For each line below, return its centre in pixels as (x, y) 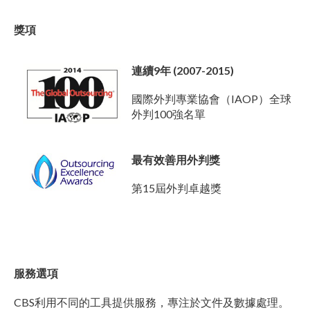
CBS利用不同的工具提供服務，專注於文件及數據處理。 (152, 302)
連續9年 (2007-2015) (183, 70)
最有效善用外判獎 (176, 159)
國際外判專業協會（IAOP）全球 (211, 98)
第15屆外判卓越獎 (180, 188)
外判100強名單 (171, 113)
